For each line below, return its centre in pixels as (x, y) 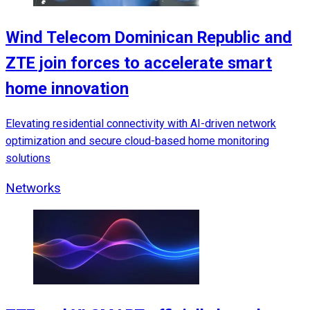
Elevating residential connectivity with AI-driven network (141, 124)
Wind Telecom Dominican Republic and (149, 37)
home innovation (67, 88)
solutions (28, 158)
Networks (33, 189)
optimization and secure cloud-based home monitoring (137, 141)
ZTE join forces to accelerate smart (139, 63)
